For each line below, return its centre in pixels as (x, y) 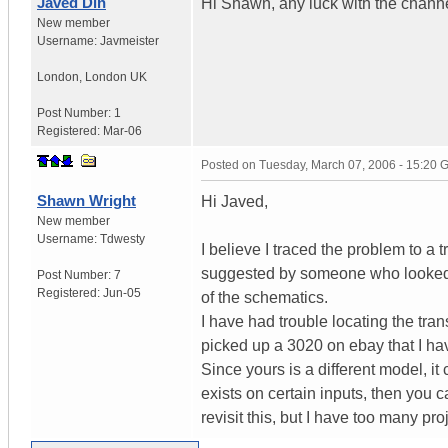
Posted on (230, 164)
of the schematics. (264, 297)
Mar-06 (122, 130)
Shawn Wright (86, 200)
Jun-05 (122, 292)
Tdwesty (122, 238)
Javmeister (129, 40)
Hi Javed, (234, 201)
